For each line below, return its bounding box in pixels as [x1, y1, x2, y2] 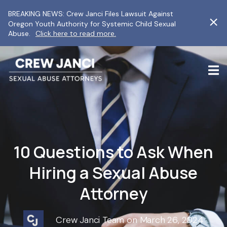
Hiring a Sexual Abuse [29, 162, 198, 184]
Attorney [79, 182, 148, 205]
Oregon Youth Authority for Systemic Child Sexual [8, 19, 176, 28]
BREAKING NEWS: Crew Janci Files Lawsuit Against [8, 9, 173, 19]
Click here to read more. [35, 29, 116, 39]
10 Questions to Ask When [14, 141, 213, 163]
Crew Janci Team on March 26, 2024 [56, 213, 204, 226]
